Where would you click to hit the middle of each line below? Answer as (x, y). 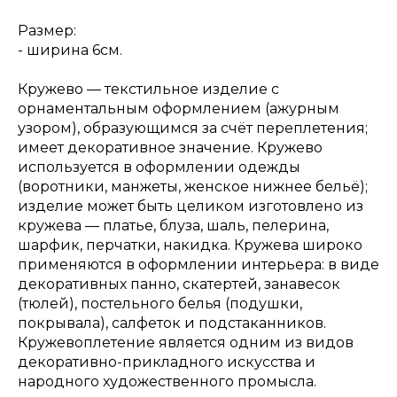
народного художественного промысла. (167, 381)
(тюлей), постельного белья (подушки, (160, 304)
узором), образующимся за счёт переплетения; (193, 128)
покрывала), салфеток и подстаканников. (172, 323)
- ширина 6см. (70, 50)
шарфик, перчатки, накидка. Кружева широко (190, 245)
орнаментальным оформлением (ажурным (179, 109)
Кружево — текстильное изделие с (148, 89)
